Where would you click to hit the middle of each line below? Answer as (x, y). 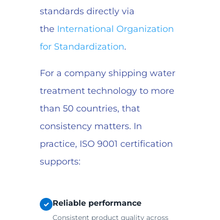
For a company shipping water (107, 73)
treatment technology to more (107, 91)
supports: (60, 162)
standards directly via (87, 12)
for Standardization (82, 47)
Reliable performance (97, 203)
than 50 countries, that (90, 109)
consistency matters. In (91, 126)
